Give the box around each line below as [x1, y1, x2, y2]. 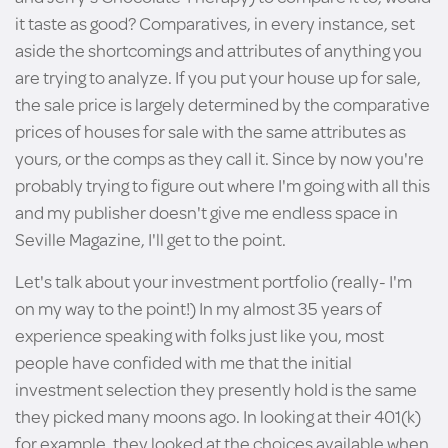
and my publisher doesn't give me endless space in [15, 199, 398, 225]
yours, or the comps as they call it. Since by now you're [15, 145, 424, 171]
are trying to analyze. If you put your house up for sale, [15, 64, 421, 90]
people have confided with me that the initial [15, 349, 352, 375]
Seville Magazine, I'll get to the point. [15, 226, 286, 252]
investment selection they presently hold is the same [15, 376, 417, 402]
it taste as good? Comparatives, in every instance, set [15, 10, 415, 36]
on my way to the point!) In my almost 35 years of [15, 295, 382, 321]
